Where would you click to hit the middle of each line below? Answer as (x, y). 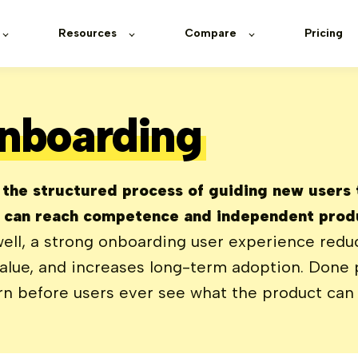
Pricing (324, 33)
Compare (211, 33)
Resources (88, 33)
